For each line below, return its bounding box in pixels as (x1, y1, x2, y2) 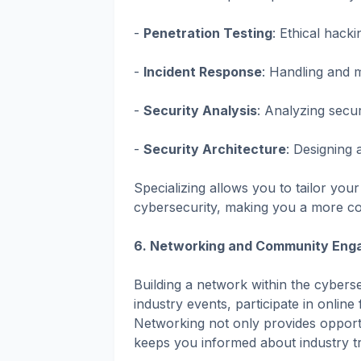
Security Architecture (143, 140, 286, 157)
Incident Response (143, 63, 262, 80)
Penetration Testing (143, 24, 272, 41)
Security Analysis (143, 102, 257, 118)
